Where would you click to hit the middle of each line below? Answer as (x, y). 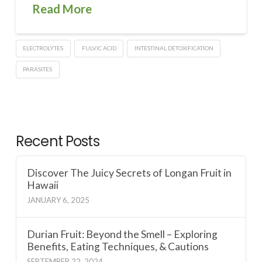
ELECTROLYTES (43, 48)
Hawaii (43, 185)
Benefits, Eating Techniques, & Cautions (118, 246)
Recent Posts (57, 141)
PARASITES (38, 69)
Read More (62, 9)
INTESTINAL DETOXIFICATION (174, 48)
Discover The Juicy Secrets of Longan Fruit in (130, 173)
